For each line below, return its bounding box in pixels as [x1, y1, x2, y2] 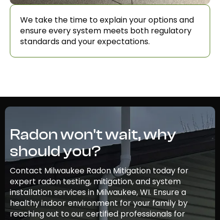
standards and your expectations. [20, 36, 150, 47]
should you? [10, 142, 101, 160]
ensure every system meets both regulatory [20, 25, 192, 36]
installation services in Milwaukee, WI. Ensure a [10, 187, 186, 198]
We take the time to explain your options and [20, 14, 194, 26]
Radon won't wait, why [10, 126, 176, 143]
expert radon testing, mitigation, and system [10, 176, 181, 187]
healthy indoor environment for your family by [10, 197, 188, 209]
